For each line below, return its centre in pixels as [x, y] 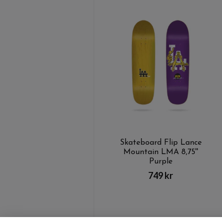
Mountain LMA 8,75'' [161, 152]
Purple [161, 162]
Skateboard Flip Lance [161, 143]
